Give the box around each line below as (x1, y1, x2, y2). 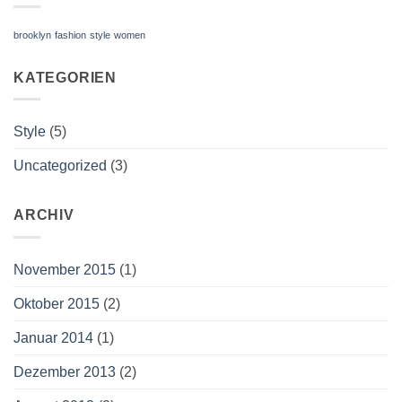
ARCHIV (13, 207, 74, 223)
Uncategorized (13, 158, 107, 174)
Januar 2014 (13, 329, 93, 345)
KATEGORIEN (13, 69, 117, 85)
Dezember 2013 (13, 363, 116, 380)
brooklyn (13, 29, 51, 40)
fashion (55, 29, 86, 40)
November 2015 (13, 261, 116, 277)
